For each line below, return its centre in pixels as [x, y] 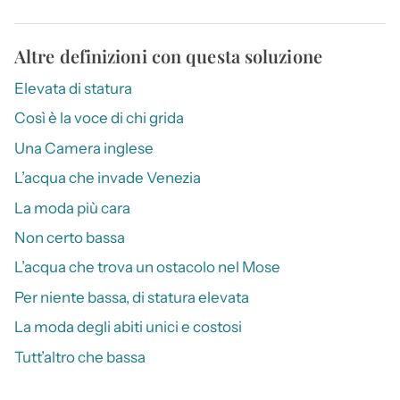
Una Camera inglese [84, 148]
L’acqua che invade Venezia [108, 178]
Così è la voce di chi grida [99, 118]
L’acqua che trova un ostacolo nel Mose [147, 267]
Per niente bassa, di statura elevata [132, 297]
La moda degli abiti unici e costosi [128, 327]
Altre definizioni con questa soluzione [168, 56]
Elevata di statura [73, 89]
